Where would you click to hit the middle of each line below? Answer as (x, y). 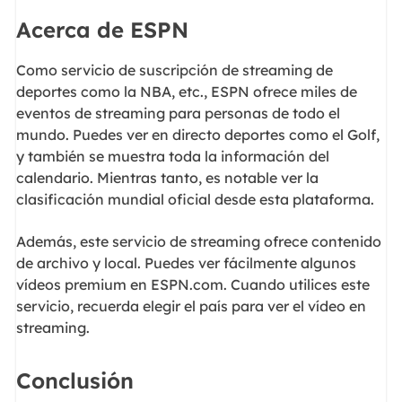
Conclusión (74, 381)
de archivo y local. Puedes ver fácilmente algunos (186, 262)
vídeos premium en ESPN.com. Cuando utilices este (192, 284)
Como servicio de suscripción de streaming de (174, 70)
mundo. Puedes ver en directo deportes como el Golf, (197, 135)
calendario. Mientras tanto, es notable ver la (167, 178)
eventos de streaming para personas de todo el (178, 114)
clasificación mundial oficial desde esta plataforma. (195, 200)
